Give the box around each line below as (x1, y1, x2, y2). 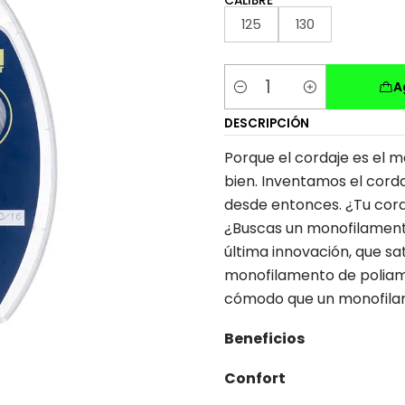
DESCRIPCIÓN (224, 115, 309, 132)
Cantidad (224, 88, 287, 107)
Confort (224, 368, 286, 389)
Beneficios (224, 328, 305, 349)
